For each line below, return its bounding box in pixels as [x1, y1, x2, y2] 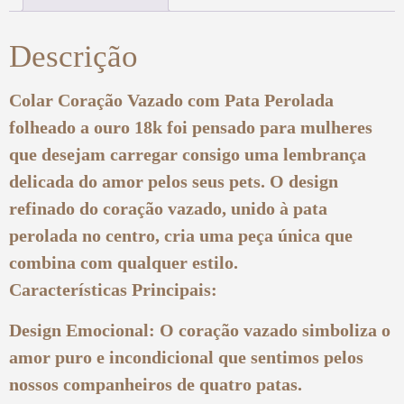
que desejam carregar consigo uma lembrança [9, 144, 366, 165]
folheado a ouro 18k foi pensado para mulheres [9, 117, 372, 138]
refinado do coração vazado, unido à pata [9, 198, 327, 219]
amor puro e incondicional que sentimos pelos [9, 346, 363, 367]
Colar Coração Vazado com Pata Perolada [9, 90, 334, 111]
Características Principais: [9, 280, 217, 300]
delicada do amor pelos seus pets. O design [9, 171, 338, 192]
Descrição [9, 39, 138, 75]
